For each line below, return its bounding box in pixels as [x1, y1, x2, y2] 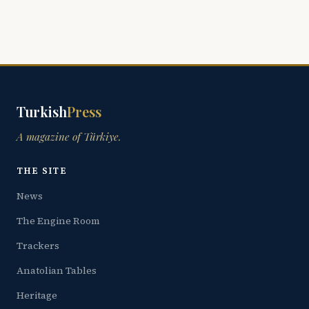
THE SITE [17, 165, 67, 177]
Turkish [17, 102, 67, 121]
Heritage [17, 288, 57, 302]
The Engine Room [17, 213, 100, 228]
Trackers [17, 238, 59, 252]
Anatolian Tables [17, 263, 97, 277]
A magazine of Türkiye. [17, 130, 121, 144]
